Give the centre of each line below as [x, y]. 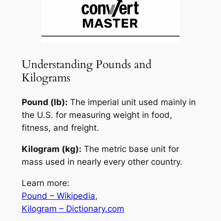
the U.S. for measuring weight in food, [97, 115]
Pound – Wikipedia [58, 196]
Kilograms [46, 77]
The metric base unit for [130, 149]
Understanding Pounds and [86, 64]
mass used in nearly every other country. [102, 162]
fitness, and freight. [60, 128]
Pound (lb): [44, 102]
